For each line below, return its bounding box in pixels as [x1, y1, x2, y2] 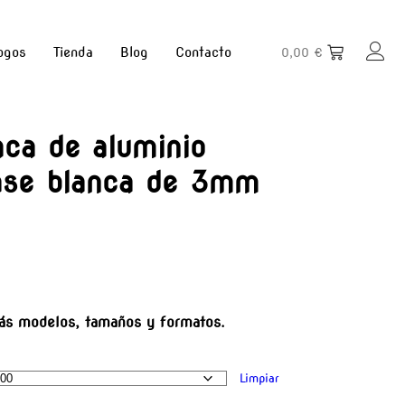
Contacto [174, 44, 231, 61]
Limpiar [239, 371, 279, 386]
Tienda [52, 44, 93, 61]
